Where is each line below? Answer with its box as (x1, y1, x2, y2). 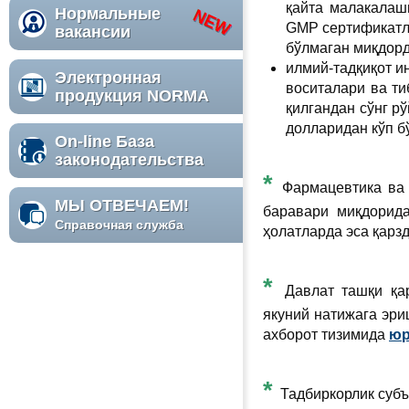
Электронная (55, 68, 162, 87)
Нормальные (55, 5, 161, 23)
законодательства (55, 151, 208, 169)
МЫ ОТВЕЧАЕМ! (55, 196, 189, 215)
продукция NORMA (55, 87, 209, 105)
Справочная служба (55, 217, 184, 232)
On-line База (55, 132, 154, 151)
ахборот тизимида (263, 327, 389, 342)
